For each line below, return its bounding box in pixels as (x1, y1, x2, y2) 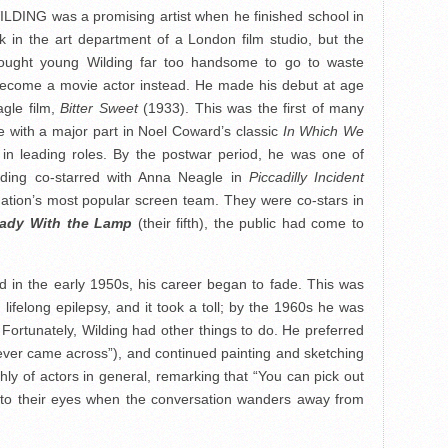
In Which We (282, 123, 365, 140)
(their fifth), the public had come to (132, 215, 365, 232)
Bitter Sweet (60, 100, 138, 117)
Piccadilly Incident (248, 169, 364, 186)
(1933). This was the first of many (137, 100, 364, 117)
